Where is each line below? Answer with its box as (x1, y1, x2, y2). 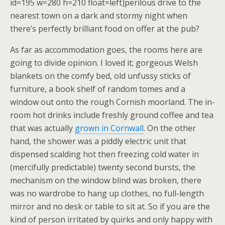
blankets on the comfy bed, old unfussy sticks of (10, 70, 191, 81)
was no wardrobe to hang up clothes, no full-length (10, 188, 204, 199)
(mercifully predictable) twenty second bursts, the (10, 162, 195, 173)
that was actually (10, 123, 75, 134)
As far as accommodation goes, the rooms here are (10, 44, 202, 55)
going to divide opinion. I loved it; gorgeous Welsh (10, 57, 198, 68)
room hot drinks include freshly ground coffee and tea (10, 109, 213, 121)
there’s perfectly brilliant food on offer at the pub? (10, 23, 199, 34)
